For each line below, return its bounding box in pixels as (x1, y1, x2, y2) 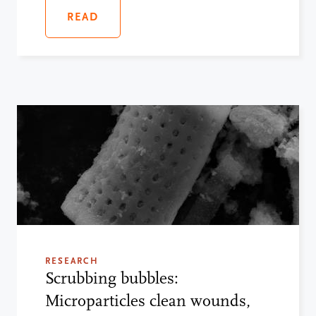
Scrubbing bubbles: (45, 269, 178, 288)
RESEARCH (45, 256, 99, 267)
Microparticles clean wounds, (45, 291, 250, 311)
